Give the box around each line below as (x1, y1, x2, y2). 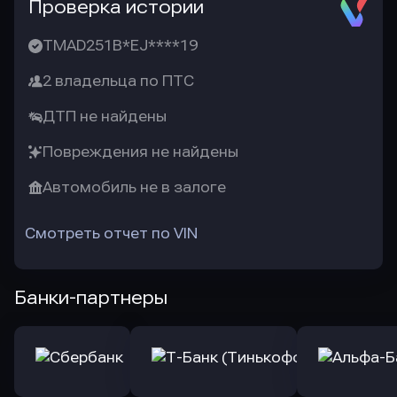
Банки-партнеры (14, 287, 167, 308)
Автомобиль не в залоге (43, 179, 226, 196)
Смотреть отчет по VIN (25, 225, 198, 242)
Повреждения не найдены (43, 144, 238, 160)
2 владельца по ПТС (43, 73, 194, 90)
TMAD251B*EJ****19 (43, 37, 198, 54)
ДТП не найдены (43, 108, 167, 125)
